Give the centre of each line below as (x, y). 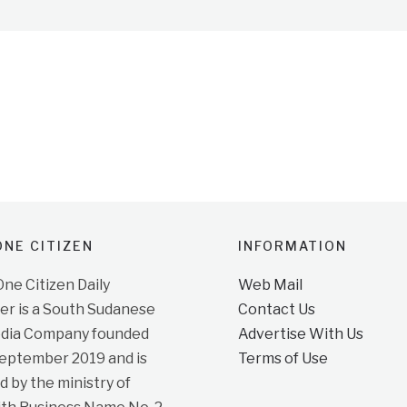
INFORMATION (292, 246)
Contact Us (276, 310)
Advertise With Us (300, 334)
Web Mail (270, 285)
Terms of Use (283, 359)
